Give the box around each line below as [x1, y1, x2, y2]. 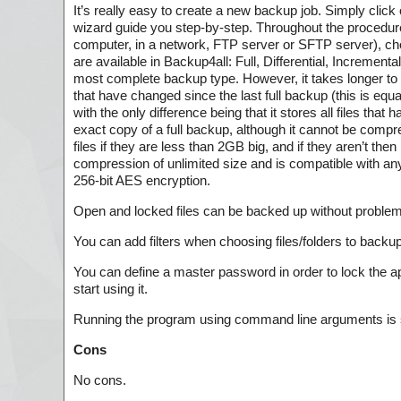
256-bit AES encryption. [73, 173, 210, 189]
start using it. [73, 281, 148, 297]
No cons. [73, 372, 126, 388]
